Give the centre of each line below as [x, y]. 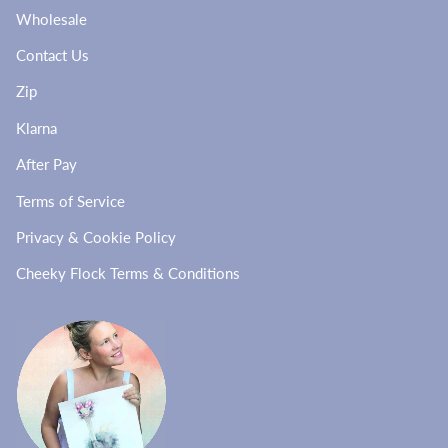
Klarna [36, 127]
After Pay [46, 164]
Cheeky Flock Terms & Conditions [128, 273]
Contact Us [52, 55]
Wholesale [51, 18]
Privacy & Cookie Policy [96, 236]
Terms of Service [70, 200]
